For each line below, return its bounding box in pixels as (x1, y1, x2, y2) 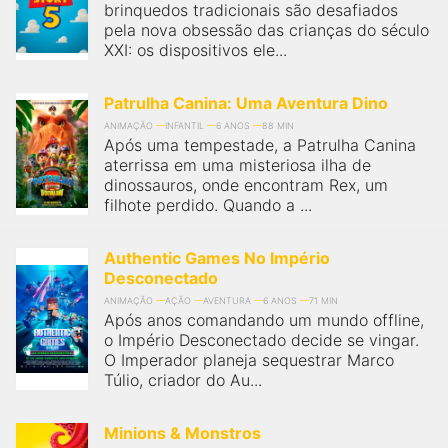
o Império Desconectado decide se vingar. (104, 330, 419, 350)
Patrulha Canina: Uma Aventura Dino (104, 93, 388, 113)
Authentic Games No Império (104, 248, 330, 268)
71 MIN (309, 295, 338, 306)
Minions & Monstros (104, 423, 261, 443)
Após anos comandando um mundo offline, (104, 310, 424, 330)
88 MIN (262, 120, 294, 131)
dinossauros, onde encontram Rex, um (104, 175, 388, 195)
